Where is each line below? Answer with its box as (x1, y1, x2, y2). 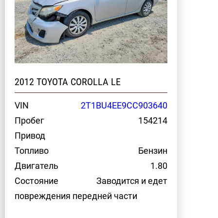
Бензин (138, 145, 167, 156)
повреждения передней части (15, 191, 137, 201)
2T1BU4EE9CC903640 (81, 100, 167, 110)
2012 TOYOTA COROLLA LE (15, 76, 121, 88)
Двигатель (15, 161, 58, 171)
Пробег (15, 115, 44, 126)
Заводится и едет (96, 176, 167, 186)
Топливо (15, 145, 49, 156)
